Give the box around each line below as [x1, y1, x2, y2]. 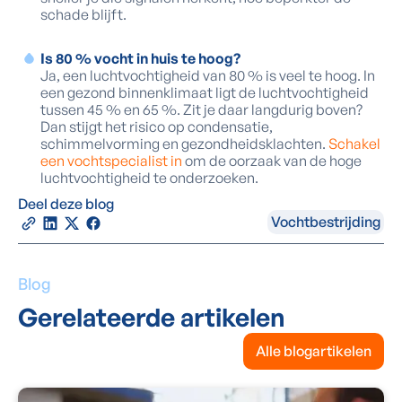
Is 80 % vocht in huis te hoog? [40, 49, 240, 67]
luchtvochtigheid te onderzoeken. [40, 169, 258, 187]
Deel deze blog [18, 195, 114, 213]
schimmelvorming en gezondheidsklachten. [40, 135, 328, 153]
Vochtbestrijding [271, 213, 380, 231]
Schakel [328, 135, 380, 153]
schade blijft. [40, 5, 127, 23]
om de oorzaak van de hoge [185, 152, 362, 170]
